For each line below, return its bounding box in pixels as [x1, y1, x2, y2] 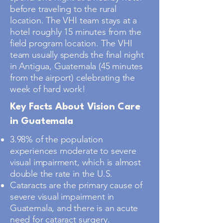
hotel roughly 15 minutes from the [10, 26, 142, 37]
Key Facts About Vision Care [10, 102, 140, 112]
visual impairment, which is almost [10, 157, 141, 168]
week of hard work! [10, 84, 86, 95]
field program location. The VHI [10, 38, 132, 49]
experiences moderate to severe [10, 145, 136, 156]
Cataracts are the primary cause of [10, 180, 142, 191]
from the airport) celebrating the [10, 72, 135, 83]
